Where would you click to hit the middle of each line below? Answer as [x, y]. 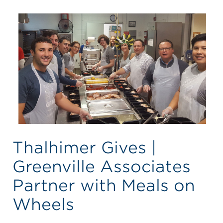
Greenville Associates [101, 166]
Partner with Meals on [104, 185]
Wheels [43, 204]
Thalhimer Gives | [84, 147]
